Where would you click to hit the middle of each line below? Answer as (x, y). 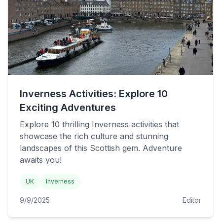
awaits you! (41, 160)
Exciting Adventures (68, 108)
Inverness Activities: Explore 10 (94, 94)
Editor (192, 200)
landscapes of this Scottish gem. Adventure (101, 148)
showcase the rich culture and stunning (94, 136)
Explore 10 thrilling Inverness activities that (99, 124)
